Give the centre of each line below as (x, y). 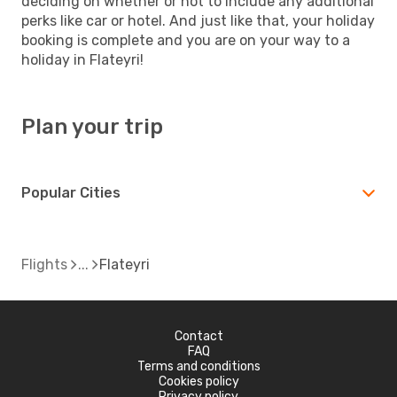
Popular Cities (71, 192)
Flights (44, 264)
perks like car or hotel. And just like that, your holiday (198, 20)
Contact (198, 336)
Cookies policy (198, 381)
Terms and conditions (198, 366)
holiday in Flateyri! (82, 59)
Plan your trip (92, 126)
